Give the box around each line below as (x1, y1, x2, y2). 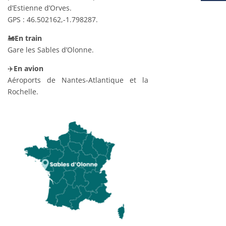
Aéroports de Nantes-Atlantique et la (7, 75, 148, 85)
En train (14, 33, 42, 43)
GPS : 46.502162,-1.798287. (7, 15, 98, 25)
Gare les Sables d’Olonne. (7, 45, 94, 55)
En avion (13, 64, 43, 74)
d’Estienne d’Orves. (7, 3, 72, 13)
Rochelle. (7, 87, 38, 97)
